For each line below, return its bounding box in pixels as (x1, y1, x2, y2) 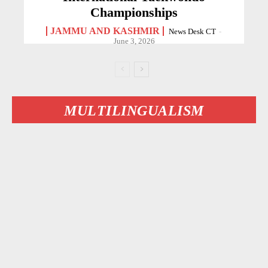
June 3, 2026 (113, 36, 155, 46)
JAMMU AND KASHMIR (50, 26, 160, 36)
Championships (90, 5, 178, 20)
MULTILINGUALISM (64, 103, 204, 119)
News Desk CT (168, 27, 216, 36)
